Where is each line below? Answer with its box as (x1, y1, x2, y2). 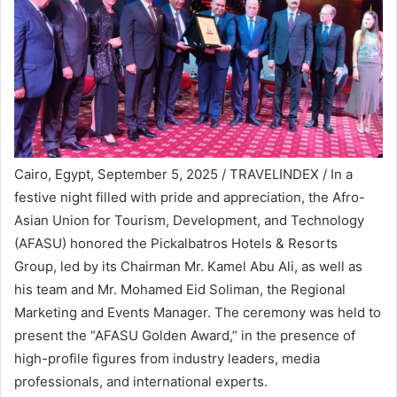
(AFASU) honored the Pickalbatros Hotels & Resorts (14, 235, 338, 252)
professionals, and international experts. (14, 373, 268, 390)
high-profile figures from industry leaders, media (14, 350, 320, 367)
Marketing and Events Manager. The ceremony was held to (14, 304, 381, 321)
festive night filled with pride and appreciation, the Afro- (14, 189, 365, 206)
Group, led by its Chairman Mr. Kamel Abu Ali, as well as (14, 258, 362, 275)
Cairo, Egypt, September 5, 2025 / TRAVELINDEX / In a (14, 166, 353, 183)
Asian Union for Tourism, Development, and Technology (14, 212, 364, 229)
